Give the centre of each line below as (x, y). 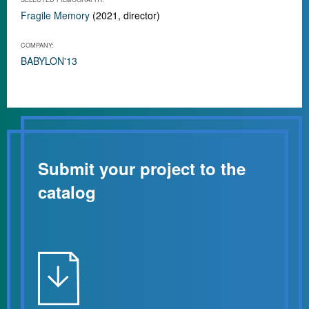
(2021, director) (125, 15)
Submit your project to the (142, 168)
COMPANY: (37, 45)
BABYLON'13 (49, 61)
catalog (67, 192)
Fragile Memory (55, 15)
